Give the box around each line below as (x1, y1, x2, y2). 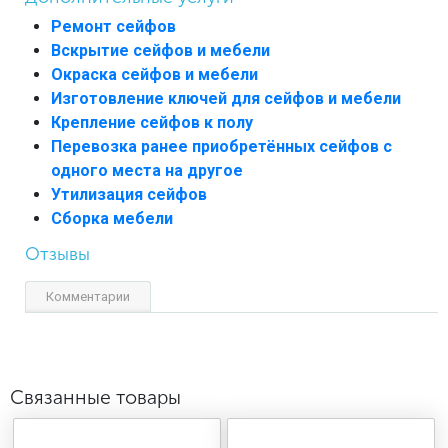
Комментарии (46, 288, 130, 304)
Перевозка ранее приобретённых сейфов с (51, 136, 392, 156)
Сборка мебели (51, 208, 173, 228)
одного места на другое (51, 160, 243, 180)
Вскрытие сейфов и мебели (51, 40, 270, 60)
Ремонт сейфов (51, 16, 176, 36)
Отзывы (25, 242, 90, 265)
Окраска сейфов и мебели (51, 64, 258, 84)
